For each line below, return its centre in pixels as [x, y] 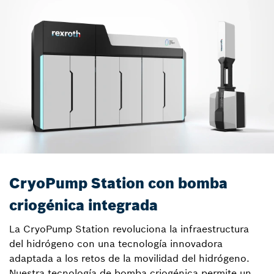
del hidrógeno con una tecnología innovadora [116, 243]
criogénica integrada [83, 205]
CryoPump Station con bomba [118, 183]
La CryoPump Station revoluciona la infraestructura [129, 229]
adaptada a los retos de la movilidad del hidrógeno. [129, 258]
